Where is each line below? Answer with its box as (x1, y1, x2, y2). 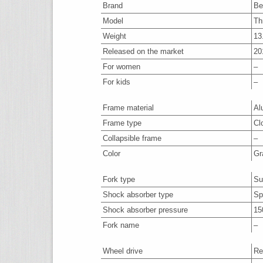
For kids (103, 77, 130, 86)
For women (103, 62, 140, 71)
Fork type (103, 175, 135, 184)
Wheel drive (103, 247, 143, 255)
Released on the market (103, 47, 184, 56)
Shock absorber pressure (103, 205, 188, 214)
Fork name (103, 221, 139, 230)
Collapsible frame (103, 134, 161, 143)
